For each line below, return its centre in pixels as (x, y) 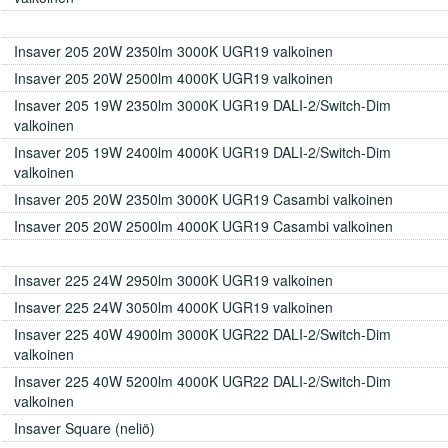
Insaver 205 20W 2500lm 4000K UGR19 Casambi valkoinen (203, 225)
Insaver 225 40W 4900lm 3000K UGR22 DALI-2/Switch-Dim (202, 333)
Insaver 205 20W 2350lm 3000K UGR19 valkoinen (173, 50)
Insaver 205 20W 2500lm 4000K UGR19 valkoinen (173, 77)
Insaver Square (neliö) (84, 427)
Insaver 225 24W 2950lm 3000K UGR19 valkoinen (173, 279)
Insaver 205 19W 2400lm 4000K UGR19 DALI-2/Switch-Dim (202, 151)
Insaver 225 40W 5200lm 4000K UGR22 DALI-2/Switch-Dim (202, 380)
